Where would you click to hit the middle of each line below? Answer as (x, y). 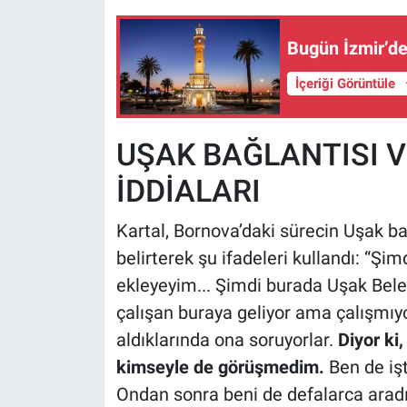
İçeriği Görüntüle (347, 83)
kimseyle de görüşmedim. (222, 367)
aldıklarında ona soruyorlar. (227, 339)
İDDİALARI (188, 191)
